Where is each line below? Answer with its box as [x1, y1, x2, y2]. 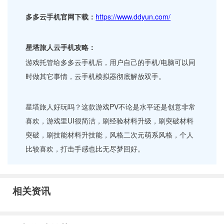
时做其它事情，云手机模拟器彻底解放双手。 [25, 71, 166, 81]
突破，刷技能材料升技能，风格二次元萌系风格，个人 [25, 129, 194, 140]
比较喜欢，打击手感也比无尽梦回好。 [25, 143, 145, 154]
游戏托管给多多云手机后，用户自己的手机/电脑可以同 [25, 57, 196, 67]
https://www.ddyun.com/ [95, 11, 171, 22]
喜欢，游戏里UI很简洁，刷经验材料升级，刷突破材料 [25, 115, 194, 126]
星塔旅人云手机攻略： [25, 42, 96, 52]
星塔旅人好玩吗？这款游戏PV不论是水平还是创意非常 [25, 101, 196, 112]
